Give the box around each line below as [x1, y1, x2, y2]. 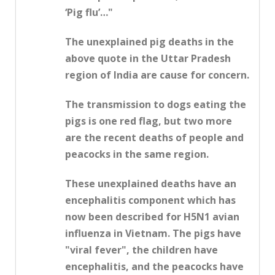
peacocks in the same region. [65, 147, 209, 161]
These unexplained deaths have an [65, 177, 236, 191]
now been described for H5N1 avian [65, 210, 239, 224]
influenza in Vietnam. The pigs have [65, 227, 241, 241]
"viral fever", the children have [65, 243, 218, 257]
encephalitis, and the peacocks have [65, 260, 244, 274]
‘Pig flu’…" [65, 6, 113, 20]
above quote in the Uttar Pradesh [65, 52, 231, 66]
